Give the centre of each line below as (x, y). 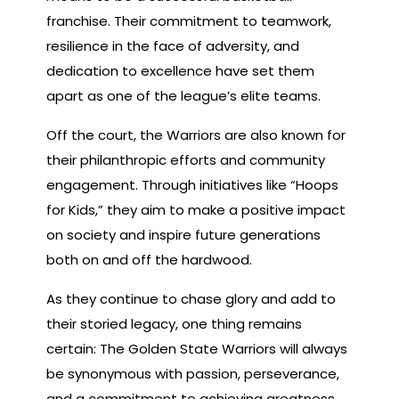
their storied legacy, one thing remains (174, 324)
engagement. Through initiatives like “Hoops (192, 185)
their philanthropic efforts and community (186, 160)
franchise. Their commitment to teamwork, (189, 21)
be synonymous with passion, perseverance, (193, 374)
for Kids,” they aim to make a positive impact (196, 210)
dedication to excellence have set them (180, 71)
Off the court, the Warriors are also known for (196, 135)
